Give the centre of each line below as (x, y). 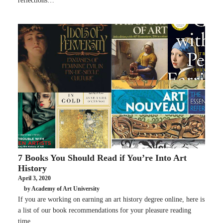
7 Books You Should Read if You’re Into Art (102, 158)
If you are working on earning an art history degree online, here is (111, 199)
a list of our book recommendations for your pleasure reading (105, 210)
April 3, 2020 (34, 178)
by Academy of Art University (62, 189)
